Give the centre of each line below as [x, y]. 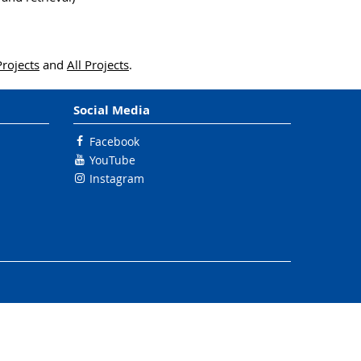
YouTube [112, 160]
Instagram [117, 178]
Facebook [114, 141]
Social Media [112, 110]
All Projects [98, 64]
